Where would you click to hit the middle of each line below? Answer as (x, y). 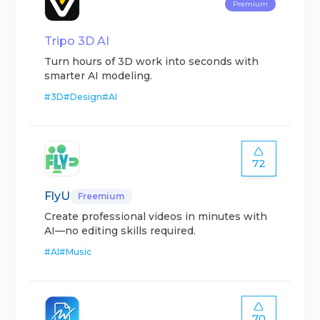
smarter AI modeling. (99, 76)
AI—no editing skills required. (120, 231)
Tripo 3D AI (77, 41)
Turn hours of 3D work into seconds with (152, 62)
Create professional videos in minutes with (156, 217)
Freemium (101, 196)
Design (86, 97)
